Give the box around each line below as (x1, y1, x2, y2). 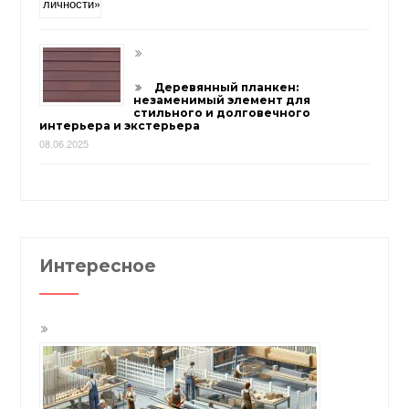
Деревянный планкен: (154, 79, 299, 94)
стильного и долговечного (133, 105, 311, 120)
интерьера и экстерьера (39, 118, 201, 132)
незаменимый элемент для (133, 92, 311, 107)
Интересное (39, 256, 157, 278)
